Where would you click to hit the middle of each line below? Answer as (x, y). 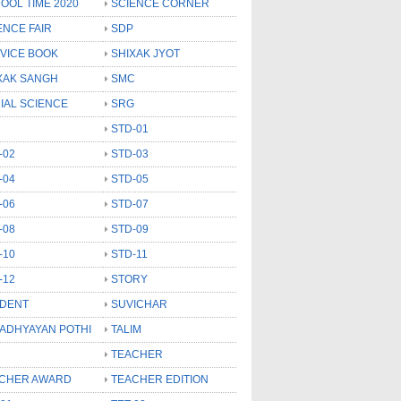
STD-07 (130, 204)
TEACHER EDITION (160, 379)
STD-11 (129, 254)
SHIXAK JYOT (145, 53)
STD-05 (130, 179)
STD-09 (130, 229)
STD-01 (130, 128)
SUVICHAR (139, 304)
